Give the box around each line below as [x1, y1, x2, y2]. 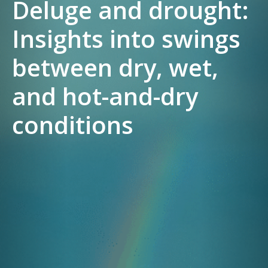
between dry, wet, [12, 51, 218, 84]
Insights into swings [12, 22, 240, 56]
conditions [12, 108, 133, 142]
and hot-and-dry [12, 80, 198, 113]
